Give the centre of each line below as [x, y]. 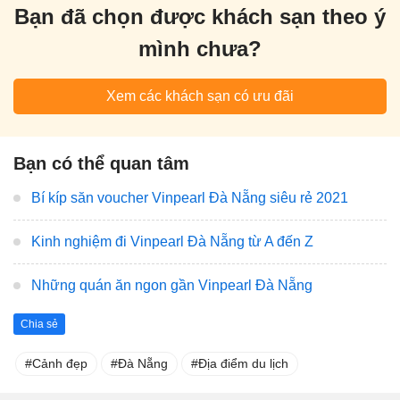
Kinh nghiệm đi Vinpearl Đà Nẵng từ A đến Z [172, 241]
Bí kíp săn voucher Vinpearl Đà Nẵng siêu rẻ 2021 [190, 197]
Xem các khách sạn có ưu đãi [200, 96]
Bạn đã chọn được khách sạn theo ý [200, 16]
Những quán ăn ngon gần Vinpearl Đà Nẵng [172, 285]
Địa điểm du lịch [243, 363]
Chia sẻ [39, 324]
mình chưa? [200, 48]
